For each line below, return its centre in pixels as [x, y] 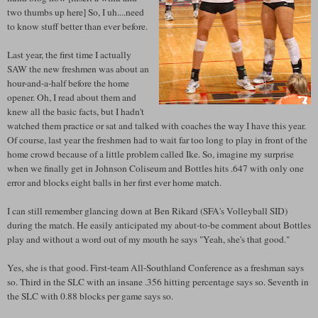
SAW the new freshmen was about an [78, 68]
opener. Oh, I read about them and [72, 97]
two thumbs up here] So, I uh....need [76, 12]
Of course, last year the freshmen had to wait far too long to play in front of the [157, 139]
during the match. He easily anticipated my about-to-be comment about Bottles [159, 225]
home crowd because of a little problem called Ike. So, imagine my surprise [150, 154]
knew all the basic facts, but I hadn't [76, 111]
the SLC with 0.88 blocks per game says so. [90, 296]
